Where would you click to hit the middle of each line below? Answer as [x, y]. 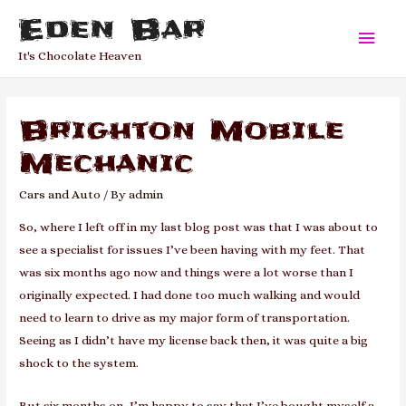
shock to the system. [79, 363]
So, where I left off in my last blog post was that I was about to [199, 227]
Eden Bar [112, 29]
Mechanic [106, 164]
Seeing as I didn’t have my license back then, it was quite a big [194, 341]
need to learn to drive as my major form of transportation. [185, 318]
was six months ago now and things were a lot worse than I [187, 273]
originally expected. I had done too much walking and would [190, 295]
